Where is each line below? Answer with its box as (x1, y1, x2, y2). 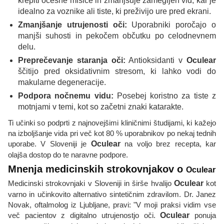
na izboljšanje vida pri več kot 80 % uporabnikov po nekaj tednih (8, 129, 216, 138)
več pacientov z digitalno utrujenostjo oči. (8, 211, 160, 220)
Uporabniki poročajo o (126, 20, 216, 29)
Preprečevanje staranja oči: (18, 56, 125, 65)
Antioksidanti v (125, 56, 187, 65)
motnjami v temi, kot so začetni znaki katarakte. (18, 102, 183, 111)
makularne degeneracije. (18, 78, 106, 87)
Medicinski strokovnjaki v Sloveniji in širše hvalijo (8, 179, 174, 188)
